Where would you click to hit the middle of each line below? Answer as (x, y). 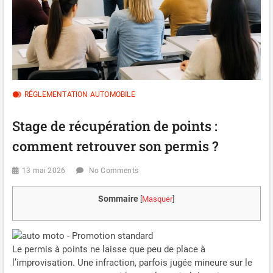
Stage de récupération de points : (115, 126)
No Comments (113, 171)
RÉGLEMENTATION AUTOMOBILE (80, 95)
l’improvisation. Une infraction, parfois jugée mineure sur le (132, 263)
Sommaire (119, 199)
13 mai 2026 (44, 171)
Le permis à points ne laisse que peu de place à (108, 250)
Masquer (158, 199)
